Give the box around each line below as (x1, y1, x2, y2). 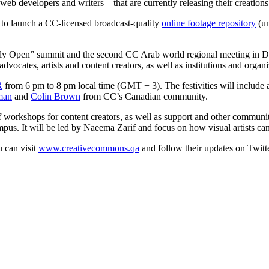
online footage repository (162, 17, 256, 28)
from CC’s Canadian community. (80, 91, 208, 101)
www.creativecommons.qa (38, 142, 139, 153)
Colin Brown (31, 91, 80, 101)
